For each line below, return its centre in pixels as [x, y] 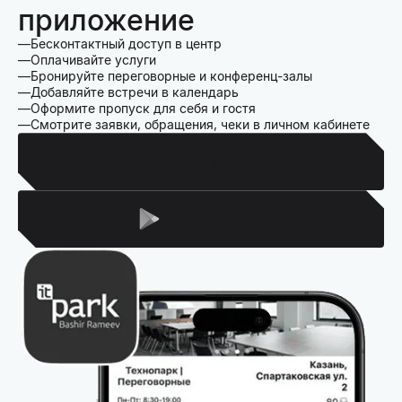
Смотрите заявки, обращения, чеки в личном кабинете [200, 125]
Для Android [212, 219]
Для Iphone [212, 162]
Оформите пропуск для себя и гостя [143, 109]
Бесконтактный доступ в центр [126, 44]
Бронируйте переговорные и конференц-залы [171, 76]
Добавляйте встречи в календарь [135, 92]
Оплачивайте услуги [93, 60]
